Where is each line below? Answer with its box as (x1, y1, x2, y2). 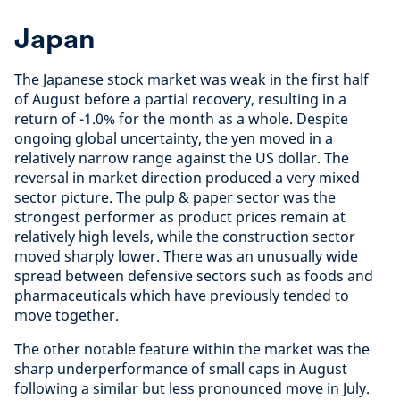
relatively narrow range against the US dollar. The (14, 147, 349, 168)
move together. (14, 304, 119, 325)
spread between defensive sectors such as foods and (14, 265, 373, 286)
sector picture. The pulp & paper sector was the (14, 187, 336, 207)
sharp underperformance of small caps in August (14, 358, 347, 379)
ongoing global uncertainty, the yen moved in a (14, 128, 333, 148)
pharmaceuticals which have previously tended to (14, 285, 349, 305)
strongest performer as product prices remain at (14, 206, 346, 227)
